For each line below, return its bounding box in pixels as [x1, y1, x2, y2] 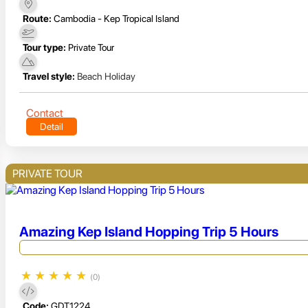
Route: [23, 13, 52, 25]
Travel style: [23, 71, 75, 82]
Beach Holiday [77, 71, 135, 82]
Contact [26, 107, 63, 120]
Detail [40, 121, 63, 133]
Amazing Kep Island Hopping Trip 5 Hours [19, 223, 278, 240]
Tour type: [23, 42, 66, 54]
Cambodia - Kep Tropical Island [54, 13, 179, 25]
